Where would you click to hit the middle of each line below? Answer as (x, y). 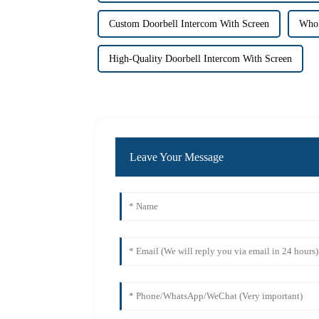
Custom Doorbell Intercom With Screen (189, 23)
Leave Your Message (177, 157)
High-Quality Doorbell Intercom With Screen (200, 58)
